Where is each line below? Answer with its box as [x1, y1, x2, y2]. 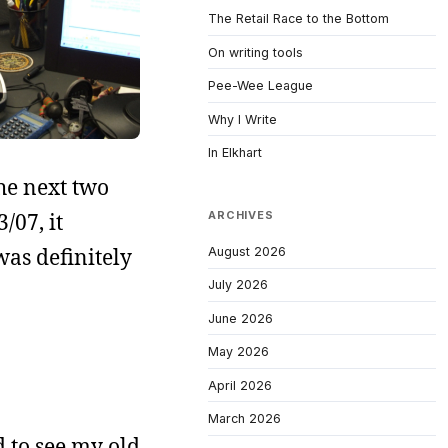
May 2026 [208, 344, 269, 360]
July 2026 [208, 277, 268, 293]
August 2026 [208, 243, 286, 259]
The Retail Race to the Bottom [208, 11, 389, 27]
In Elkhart [208, 145, 262, 161]
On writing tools [208, 44, 303, 60]
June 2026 [208, 310, 273, 326]
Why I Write [208, 111, 277, 127]
